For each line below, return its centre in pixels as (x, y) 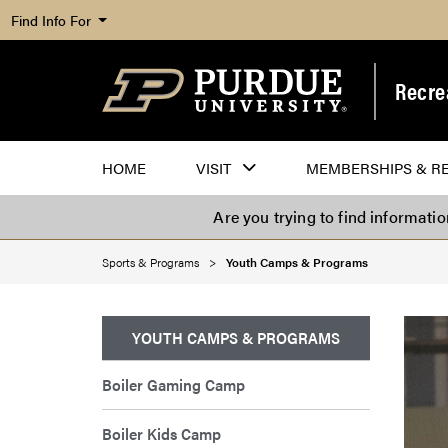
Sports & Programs (150, 262)
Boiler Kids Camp (161, 434)
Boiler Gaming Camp (173, 385)
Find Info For (52, 20)
